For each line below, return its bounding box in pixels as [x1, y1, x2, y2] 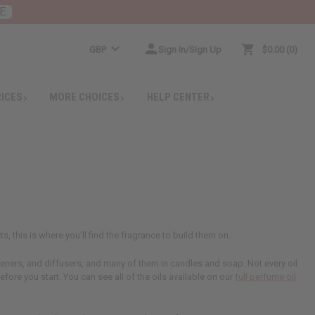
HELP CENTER [147, 90, 210, 103]
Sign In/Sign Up [158, 44, 222, 55]
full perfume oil [235, 271, 296, 282]
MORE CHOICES [49, 90, 120, 103]
